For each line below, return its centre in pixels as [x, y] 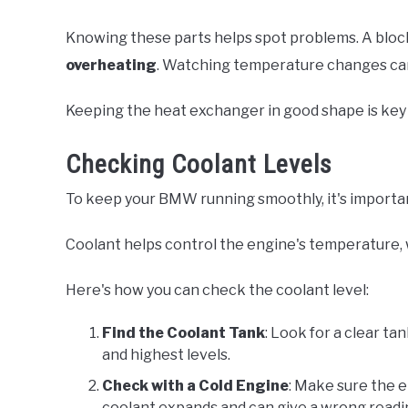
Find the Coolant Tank [184, 333]
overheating [111, 66]
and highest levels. [166, 355]
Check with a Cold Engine [195, 386]
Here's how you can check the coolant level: [217, 291]
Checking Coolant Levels [199, 165]
